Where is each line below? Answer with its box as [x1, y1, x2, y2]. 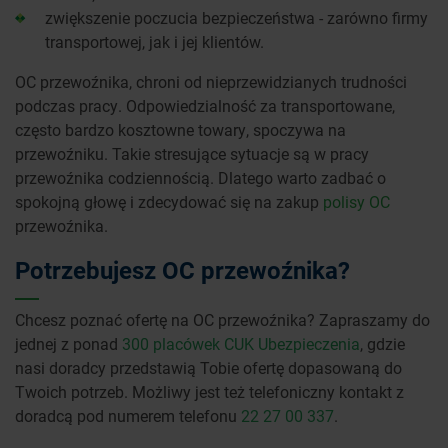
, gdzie [360, 333, 405, 355]
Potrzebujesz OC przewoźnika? [15, 254, 350, 287]
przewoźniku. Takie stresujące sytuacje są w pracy [15, 143, 369, 165]
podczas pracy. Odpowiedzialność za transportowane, [15, 95, 395, 117]
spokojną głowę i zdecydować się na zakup [15, 191, 323, 213]
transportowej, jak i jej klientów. [45, 31, 264, 53]
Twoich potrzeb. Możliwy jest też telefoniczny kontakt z [15, 381, 404, 403]
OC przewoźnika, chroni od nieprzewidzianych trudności [15, 71, 407, 93]
